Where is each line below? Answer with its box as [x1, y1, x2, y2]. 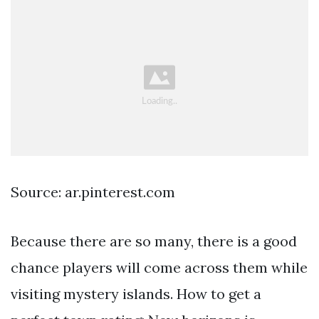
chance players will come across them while [11, 258, 308, 276]
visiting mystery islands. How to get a [11, 284, 261, 303]
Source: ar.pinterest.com [11, 182, 175, 201]
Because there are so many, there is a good [11, 231, 297, 250]
